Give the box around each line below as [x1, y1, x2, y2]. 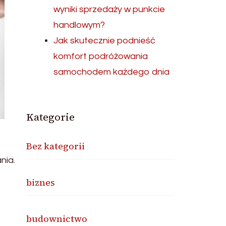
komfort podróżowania [53, 51, 148, 61]
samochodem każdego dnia [53, 67, 170, 77]
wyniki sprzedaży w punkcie [53, 5, 165, 14]
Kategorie [26, 110, 75, 124]
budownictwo [26, 212, 88, 225]
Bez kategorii [26, 140, 85, 152]
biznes [26, 176, 55, 189]
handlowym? [53, 20, 105, 30]
